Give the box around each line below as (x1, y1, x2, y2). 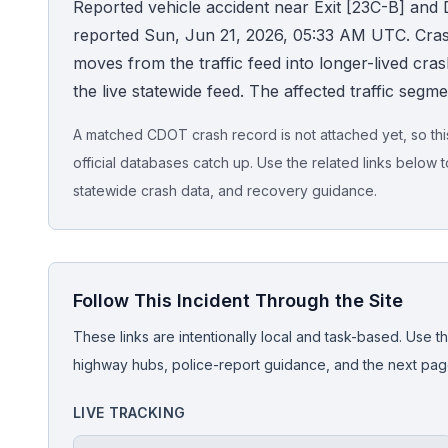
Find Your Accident (33, 122, 178, 142)
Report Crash (33, 296, 135, 316)
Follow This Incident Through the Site (73, 290, 403, 311)
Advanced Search (33, 354, 169, 374)
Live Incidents (33, 180, 136, 200)
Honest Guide (24, 28, 127, 48)
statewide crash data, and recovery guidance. (73, 182, 377, 199)
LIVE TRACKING (73, 404, 186, 421)
